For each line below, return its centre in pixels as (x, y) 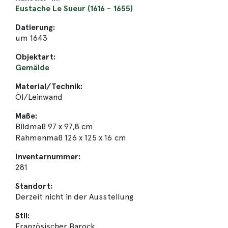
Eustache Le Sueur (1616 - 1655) (74, 9)
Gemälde (33, 68)
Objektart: (36, 57)
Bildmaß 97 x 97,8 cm (54, 127)
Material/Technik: (49, 87)
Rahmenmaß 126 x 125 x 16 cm (71, 138)
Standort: (34, 186)
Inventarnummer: (48, 157)
